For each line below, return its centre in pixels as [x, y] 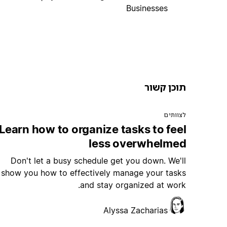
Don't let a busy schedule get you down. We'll [99, 161]
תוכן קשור [165, 87]
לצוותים [175, 115]
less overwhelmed [138, 144]
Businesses [147, 8]
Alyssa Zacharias [136, 211]
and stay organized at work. [133, 185]
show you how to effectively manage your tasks [94, 173]
